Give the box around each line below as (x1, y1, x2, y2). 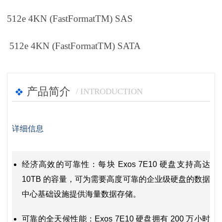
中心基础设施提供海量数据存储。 (21, 190, 141, 198)
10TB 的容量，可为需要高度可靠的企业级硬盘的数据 (21, 175, 211, 183)
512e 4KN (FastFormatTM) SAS (7, 13, 135, 24)
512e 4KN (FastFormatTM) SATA (7, 41, 141, 51)
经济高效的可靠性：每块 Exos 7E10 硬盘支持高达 (21, 160, 211, 168)
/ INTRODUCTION (76, 87, 143, 97)
